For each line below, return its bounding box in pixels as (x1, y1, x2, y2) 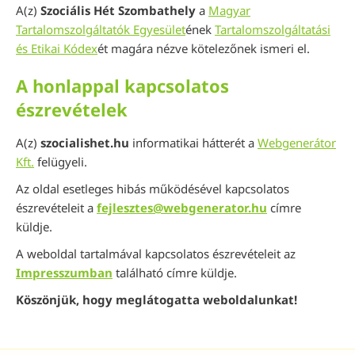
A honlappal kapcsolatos (16, 74, 229, 98)
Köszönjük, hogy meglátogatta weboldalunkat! (16, 292, 297, 308)
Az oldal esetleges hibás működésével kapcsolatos (16, 181, 289, 197)
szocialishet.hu (40, 135, 129, 151)
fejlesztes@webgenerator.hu (97, 200, 267, 216)
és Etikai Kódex (16, 40, 97, 57)
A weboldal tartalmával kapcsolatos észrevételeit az (16, 246, 296, 262)
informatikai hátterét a (129, 135, 258, 151)
